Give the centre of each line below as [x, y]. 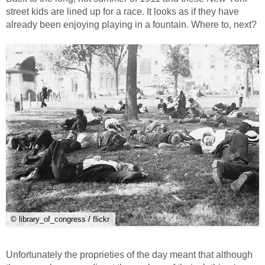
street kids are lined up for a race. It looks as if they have [122, 11]
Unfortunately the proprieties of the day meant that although [129, 255]
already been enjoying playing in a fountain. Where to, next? [131, 24]
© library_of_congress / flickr [60, 219]
